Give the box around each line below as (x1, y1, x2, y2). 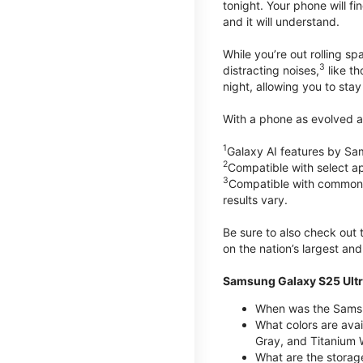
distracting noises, (223, 62, 319, 77)
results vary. (223, 192, 288, 207)
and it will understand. (223, 14, 340, 28)
